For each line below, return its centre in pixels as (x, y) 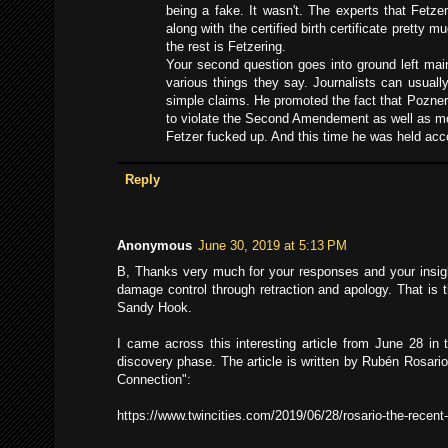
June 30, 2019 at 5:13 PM (272, 246)
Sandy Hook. (154, 308)
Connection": (154, 380)
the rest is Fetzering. (226, 47)
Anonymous (154, 246)
